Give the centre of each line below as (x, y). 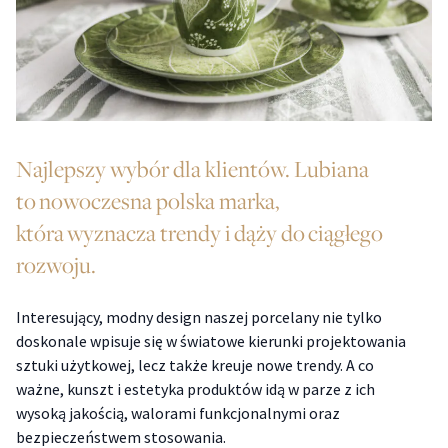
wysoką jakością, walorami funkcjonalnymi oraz (178, 413)
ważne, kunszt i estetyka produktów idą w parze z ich (195, 389)
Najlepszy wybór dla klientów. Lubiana (192, 169)
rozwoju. (56, 265)
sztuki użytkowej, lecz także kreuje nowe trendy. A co (195, 365)
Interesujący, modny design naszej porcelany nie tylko (199, 317)
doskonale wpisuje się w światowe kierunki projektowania (211, 341)
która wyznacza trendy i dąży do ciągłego (199, 233)
